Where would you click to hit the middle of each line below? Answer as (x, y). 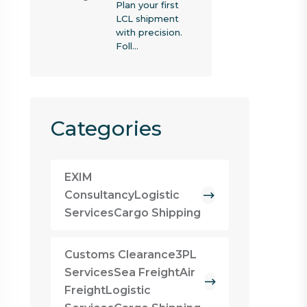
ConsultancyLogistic (122, 195)
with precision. (149, 32)
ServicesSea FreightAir (130, 272)
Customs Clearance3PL (130, 255)
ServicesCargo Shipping (132, 213)
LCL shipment (147, 19)
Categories (106, 128)
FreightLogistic (107, 290)
